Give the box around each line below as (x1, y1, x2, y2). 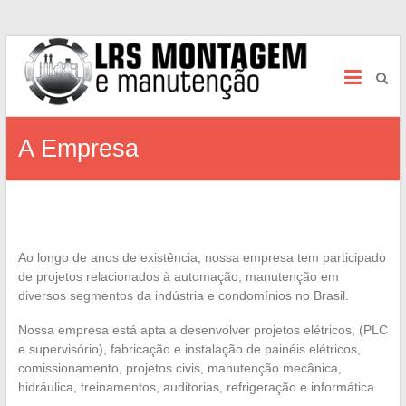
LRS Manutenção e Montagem (17, 53, 390, 82)
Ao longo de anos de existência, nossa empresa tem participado (17, 249, 386, 265)
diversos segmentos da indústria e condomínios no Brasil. (17, 287, 349, 303)
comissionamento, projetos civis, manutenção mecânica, (17, 360, 342, 375)
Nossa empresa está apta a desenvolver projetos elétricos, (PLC (17, 322, 388, 337)
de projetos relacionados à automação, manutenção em (17, 268, 339, 284)
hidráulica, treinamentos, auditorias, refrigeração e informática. (17, 379, 378, 394)
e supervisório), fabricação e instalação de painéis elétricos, (17, 341, 361, 356)
